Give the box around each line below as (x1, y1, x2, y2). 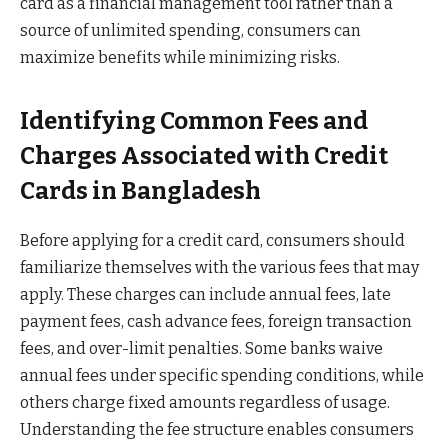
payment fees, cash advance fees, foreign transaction (20, 311, 412, 331)
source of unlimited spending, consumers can (20, 21, 361, 41)
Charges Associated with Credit (20, 141, 388, 170)
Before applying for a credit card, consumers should (20, 230, 405, 250)
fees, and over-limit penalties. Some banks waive (20, 338, 383, 358)
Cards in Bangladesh (20, 176, 261, 205)
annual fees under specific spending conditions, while (20, 365, 424, 385)
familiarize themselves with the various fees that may (20, 257, 419, 277)
